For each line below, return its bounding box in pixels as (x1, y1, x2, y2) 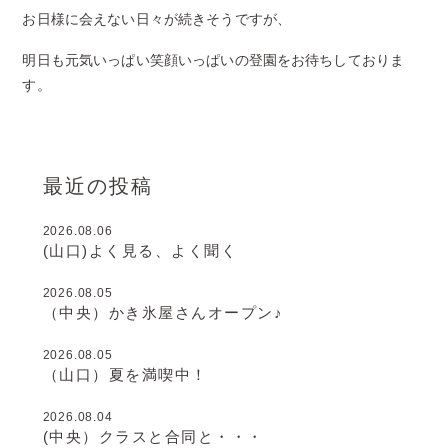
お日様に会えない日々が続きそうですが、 (22, 10, 292, 27)
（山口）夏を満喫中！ (42, 365, 208, 383)
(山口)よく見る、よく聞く (42, 241, 238, 259)
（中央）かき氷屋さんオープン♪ (42, 303, 284, 321)
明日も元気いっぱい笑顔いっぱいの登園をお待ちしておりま (22, 51, 405, 68)
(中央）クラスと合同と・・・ (42, 427, 264, 445)
